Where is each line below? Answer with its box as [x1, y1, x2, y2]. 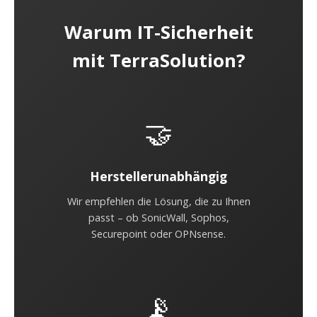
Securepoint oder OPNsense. [91, 227, 226, 241]
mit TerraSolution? [71, 48, 246, 73]
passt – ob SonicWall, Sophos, [88, 211, 229, 224]
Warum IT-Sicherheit [64, 20, 253, 45]
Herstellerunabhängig [90, 168, 227, 185]
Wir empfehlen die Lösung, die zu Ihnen [67, 195, 250, 208]
